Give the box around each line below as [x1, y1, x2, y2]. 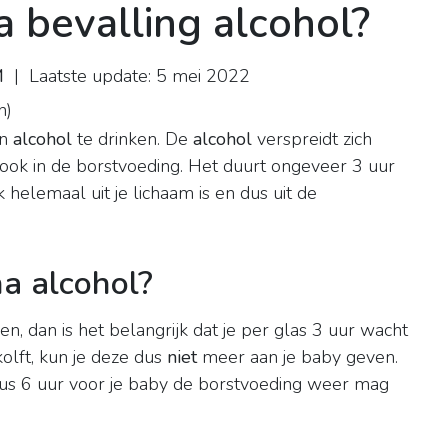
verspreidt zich [252, 127, 372, 152]
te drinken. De [72, 127, 193, 152]
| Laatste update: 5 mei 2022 [4, 64, 250, 89]
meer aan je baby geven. [197, 345, 398, 370]
